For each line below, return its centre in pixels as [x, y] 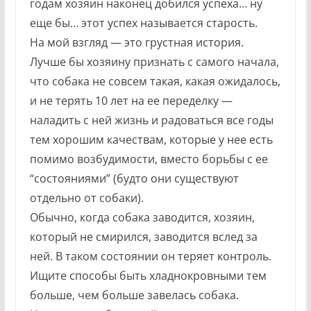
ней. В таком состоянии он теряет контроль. [150, 256]
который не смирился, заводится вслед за [143, 236]
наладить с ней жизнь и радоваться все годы [151, 120]
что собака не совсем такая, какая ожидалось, [155, 81]
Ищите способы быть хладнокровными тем [148, 275]
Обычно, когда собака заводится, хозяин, [142, 217]
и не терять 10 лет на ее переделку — [131, 100]
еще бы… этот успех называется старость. [143, 23]
